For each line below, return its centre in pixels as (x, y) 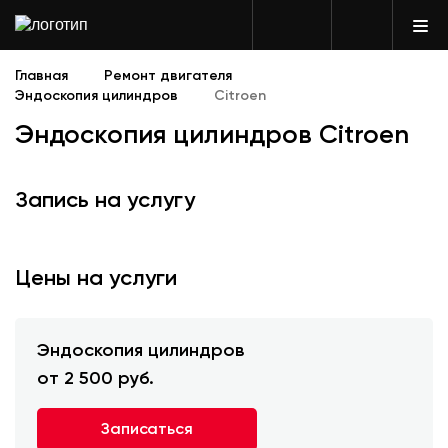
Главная (41, 76)
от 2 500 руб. (95, 379)
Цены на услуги (96, 279)
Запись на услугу (105, 201)
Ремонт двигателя (168, 76)
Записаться (147, 429)
